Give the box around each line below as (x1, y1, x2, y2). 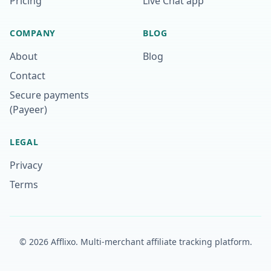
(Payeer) (10, 103, 47, 116)
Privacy (10, 158, 42, 172)
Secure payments (10, 88, 89, 102)
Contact (10, 69, 45, 82)
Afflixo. (48, 236, 80, 247)
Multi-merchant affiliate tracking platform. (80, 236, 252, 247)
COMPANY (10, 27, 56, 39)
